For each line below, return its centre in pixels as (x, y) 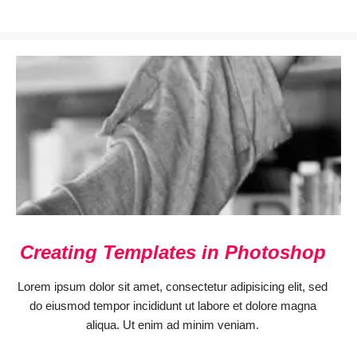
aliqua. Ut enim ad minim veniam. (173, 325)
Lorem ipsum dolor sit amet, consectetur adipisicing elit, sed (173, 286)
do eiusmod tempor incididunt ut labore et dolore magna (173, 306)
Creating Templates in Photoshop (173, 252)
